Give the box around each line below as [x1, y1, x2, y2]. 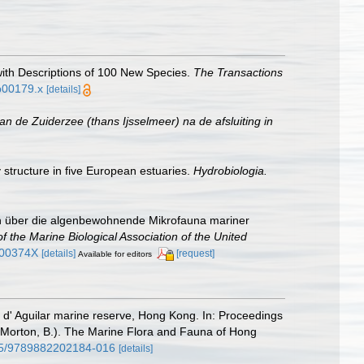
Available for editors [78, 249, 152, 258]
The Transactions [193, 66, 283, 80]
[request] [176, 247, 214, 259]
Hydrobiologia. [193, 163, 267, 177]
